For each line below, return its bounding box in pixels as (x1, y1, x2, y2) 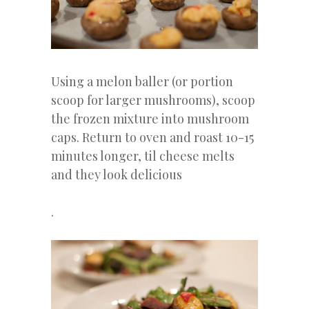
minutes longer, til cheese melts (51, 147, 235, 164)
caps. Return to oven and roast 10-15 (51, 128, 254, 146)
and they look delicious (51, 166, 182, 183)
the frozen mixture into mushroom (51, 110, 249, 127)
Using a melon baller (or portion (51, 72, 233, 90)
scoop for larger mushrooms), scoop (51, 91, 255, 108)
